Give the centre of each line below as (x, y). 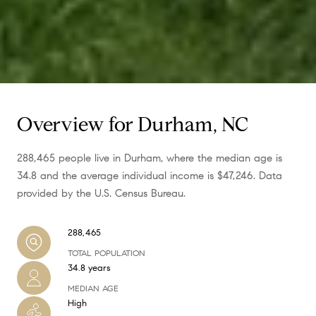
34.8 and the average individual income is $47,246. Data (150, 176)
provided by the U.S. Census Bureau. (101, 194)
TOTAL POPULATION (107, 253)
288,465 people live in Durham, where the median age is (150, 158)
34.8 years (89, 268)
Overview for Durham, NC (133, 125)
